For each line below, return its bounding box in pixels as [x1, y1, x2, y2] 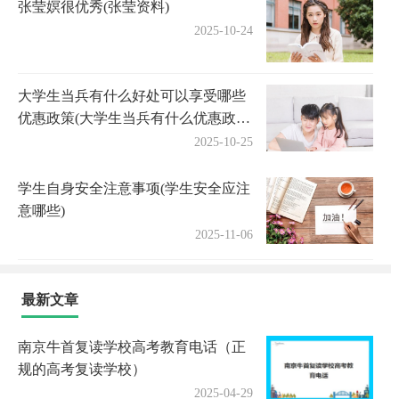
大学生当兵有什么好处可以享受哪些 [18, 88, 246, 103]
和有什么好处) [18, 133, 108, 148]
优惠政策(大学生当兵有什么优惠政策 [18, 110, 250, 126]
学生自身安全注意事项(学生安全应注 [18, 181, 250, 196]
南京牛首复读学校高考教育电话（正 [18, 339, 246, 354]
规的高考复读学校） [18, 362, 146, 377]
